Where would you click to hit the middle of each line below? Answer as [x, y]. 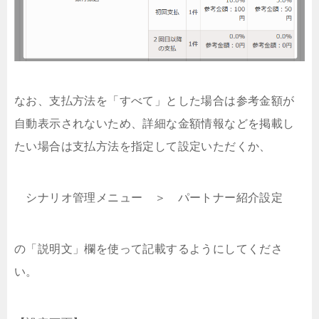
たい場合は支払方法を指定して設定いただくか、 [143, 147]
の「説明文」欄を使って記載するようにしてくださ [149, 249]
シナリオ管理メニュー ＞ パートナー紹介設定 [149, 198]
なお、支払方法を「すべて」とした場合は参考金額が [155, 101]
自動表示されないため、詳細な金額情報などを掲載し [155, 124]
